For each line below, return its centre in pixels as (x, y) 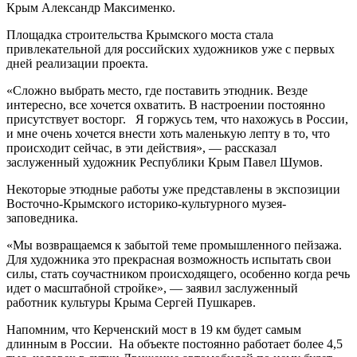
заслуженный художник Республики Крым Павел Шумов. (166, 162)
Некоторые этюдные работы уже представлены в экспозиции (173, 189)
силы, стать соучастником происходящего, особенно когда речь (178, 273)
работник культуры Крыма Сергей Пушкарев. (131, 302)
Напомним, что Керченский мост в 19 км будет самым (154, 329)
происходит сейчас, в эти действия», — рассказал (141, 147)
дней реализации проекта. (77, 63)
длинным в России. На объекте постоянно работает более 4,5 (175, 343)
